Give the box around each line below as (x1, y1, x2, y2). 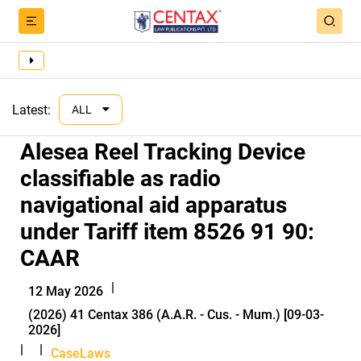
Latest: (12, 102, 51, 118)
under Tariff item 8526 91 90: (20, 218, 314, 245)
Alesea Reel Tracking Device (20, 139, 305, 165)
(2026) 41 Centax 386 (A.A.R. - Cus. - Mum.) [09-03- (28, 307, 324, 322)
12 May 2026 (28, 284, 103, 299)
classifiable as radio (20, 165, 221, 192)
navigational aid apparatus (20, 192, 287, 218)
